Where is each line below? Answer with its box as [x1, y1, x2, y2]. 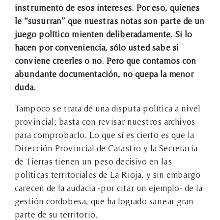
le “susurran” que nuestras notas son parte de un [15, 15, 204, 26]
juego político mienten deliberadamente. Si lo [15, 28, 192, 39]
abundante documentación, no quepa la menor [15, 68, 193, 79]
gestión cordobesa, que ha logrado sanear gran [15, 195, 193, 206]
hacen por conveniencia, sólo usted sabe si [15, 42, 179, 53]
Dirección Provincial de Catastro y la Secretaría [15, 142, 197, 153]
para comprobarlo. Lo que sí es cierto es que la [15, 129, 194, 140]
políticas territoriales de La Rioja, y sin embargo [15, 169, 200, 180]
